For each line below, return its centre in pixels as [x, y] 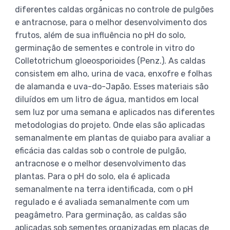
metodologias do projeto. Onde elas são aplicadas [110, 125]
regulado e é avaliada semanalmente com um [102, 202]
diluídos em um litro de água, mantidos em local [107, 100]
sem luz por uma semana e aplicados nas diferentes [115, 112]
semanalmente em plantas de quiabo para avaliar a [113, 138]
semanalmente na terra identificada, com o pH [104, 189]
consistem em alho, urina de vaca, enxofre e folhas [113, 74]
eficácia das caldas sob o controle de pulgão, [101, 151]
